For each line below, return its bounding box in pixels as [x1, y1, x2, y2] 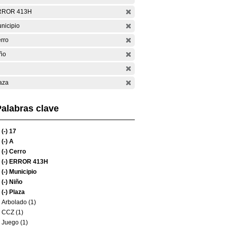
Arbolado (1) [2, 199, 36, 206]
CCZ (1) [2, 209, 23, 216]
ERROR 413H [8, 158, 48, 165]
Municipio [8, 168, 36, 175]
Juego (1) [2, 219, 28, 226]
